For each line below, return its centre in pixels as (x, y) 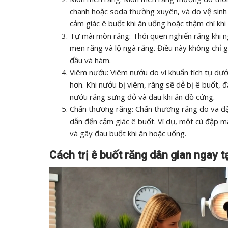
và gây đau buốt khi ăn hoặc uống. (128, 133)
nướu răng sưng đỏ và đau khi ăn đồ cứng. (142, 97)
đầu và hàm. (90, 60)
